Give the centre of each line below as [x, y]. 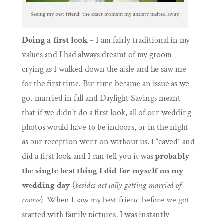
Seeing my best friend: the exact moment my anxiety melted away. [105, 14]
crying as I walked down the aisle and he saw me [104, 69]
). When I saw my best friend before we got [115, 200]
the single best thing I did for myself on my [102, 171]
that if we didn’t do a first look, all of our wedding [106, 113]
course [31, 200]
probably [172, 156]
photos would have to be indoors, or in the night [105, 127]
